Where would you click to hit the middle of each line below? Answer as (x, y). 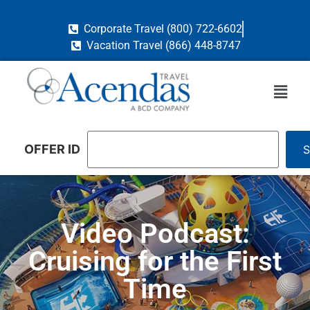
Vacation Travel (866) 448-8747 (164, 45)
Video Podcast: (155, 233)
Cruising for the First (155, 261)
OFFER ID (52, 149)
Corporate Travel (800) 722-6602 (163, 29)
